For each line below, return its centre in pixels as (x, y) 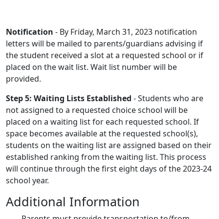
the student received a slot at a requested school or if (105, 55)
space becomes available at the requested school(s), (102, 133)
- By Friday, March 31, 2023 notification (126, 32)
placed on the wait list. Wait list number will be (91, 67)
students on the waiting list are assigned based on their (109, 145)
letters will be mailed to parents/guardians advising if (104, 44)
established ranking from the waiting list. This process (106, 157)
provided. (23, 79)
